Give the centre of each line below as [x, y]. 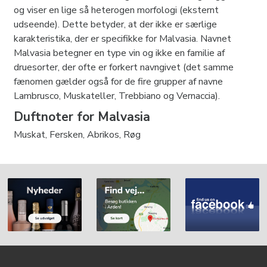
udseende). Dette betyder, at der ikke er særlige [115, 24]
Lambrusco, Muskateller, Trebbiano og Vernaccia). [117, 96]
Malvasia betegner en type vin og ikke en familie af [119, 53]
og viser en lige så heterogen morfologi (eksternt [116, 10]
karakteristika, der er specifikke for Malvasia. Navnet [122, 38]
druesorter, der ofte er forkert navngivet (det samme [123, 67]
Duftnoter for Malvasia [82, 117]
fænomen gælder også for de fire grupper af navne [118, 81]
